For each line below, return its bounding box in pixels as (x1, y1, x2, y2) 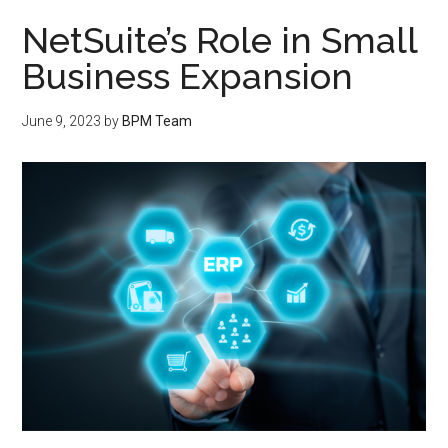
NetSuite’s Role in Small (22, 19, 418, 62)
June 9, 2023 (22, 113, 102, 130)
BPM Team (122, 113, 193, 130)
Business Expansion (22, 55, 354, 98)
